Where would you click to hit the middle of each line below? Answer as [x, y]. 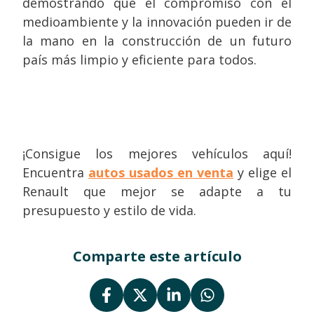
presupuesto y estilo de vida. [109, 210]
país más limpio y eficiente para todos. [139, 60]
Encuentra [55, 172]
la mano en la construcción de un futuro [157, 41]
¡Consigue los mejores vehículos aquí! [157, 153]
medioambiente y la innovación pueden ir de [157, 22]
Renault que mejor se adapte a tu [157, 191]
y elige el [265, 172]
